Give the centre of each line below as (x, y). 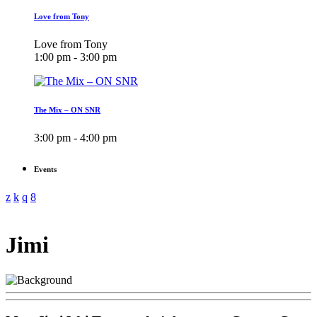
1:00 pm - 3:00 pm (75, 57)
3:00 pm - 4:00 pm (75, 138)
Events (45, 169)
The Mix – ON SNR (67, 110)
